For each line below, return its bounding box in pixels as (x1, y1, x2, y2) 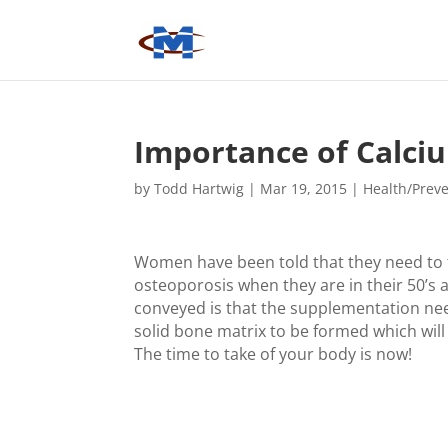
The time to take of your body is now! (134, 343, 413, 365)
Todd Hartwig (154, 179, 245, 198)
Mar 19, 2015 (260, 179, 348, 198)
